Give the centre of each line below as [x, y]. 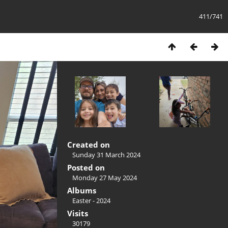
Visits [78, 213]
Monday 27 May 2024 [105, 178]
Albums [82, 190]
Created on [89, 145]
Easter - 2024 [91, 201]
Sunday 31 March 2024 [106, 155]
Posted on [86, 167]
